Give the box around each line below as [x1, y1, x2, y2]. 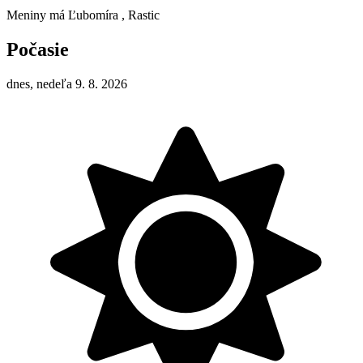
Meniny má [6, 7, 68, 22]
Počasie [6, 38, 69, 60]
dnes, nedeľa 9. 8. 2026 [6, 76, 127, 91]
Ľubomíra [68, 7, 118, 22]
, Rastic [122, 7, 160, 22]
